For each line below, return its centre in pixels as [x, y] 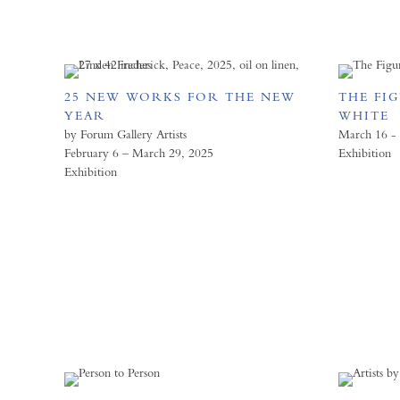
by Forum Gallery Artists [125, 134]
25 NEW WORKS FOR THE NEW [180, 96]
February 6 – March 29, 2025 [139, 153]
